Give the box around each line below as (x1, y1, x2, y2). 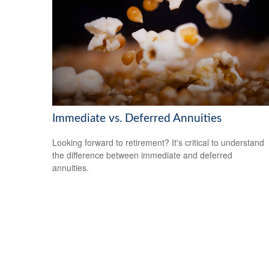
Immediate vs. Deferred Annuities (52, 112, 222, 124)
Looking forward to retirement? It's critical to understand (52, 136, 264, 149)
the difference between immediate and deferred (52, 149, 232, 162)
